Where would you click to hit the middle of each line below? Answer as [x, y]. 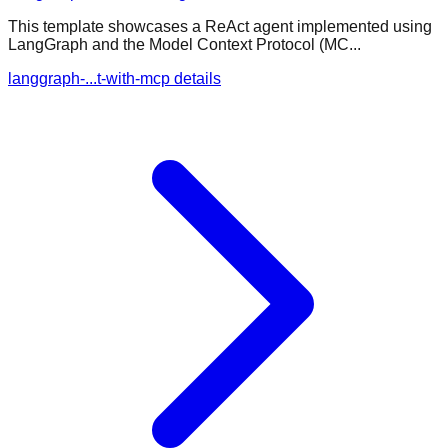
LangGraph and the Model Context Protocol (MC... [184, 44]
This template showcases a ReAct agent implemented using [220, 26]
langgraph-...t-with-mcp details [114, 78]
